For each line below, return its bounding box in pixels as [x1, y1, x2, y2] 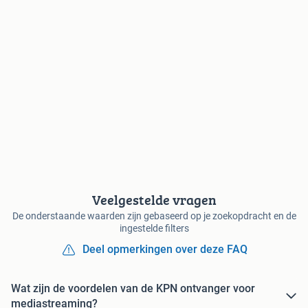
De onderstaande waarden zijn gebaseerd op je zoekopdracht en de [12, 210, 296, 222]
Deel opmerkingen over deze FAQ [82, 243, 247, 256]
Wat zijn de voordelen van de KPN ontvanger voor [11, 282, 255, 296]
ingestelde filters [119, 223, 189, 234]
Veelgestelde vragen [91, 190, 217, 210]
